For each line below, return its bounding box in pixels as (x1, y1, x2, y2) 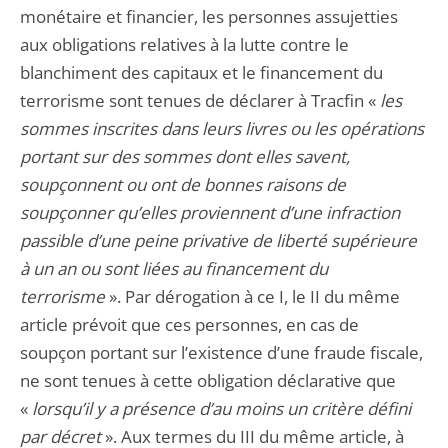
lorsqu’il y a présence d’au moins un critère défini (32, 397, 411, 420)
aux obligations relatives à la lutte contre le (20, 33, 349, 56)
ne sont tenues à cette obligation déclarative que (20, 369, 396, 392)
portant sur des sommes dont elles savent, (20, 145, 350, 168)
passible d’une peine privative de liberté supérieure (20, 229, 417, 252)
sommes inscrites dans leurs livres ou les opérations (20, 117, 424, 140)
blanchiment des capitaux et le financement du (20, 61, 383, 84)
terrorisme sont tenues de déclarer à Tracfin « (20, 89, 380, 112)
